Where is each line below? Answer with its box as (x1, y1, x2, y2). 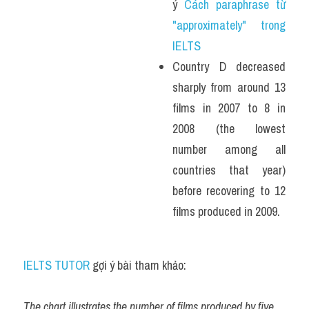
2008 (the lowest (172, 120, 286, 138)
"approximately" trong (172, 17, 286, 34)
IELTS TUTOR (23, 257, 90, 275)
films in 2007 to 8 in (172, 99, 286, 117)
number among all (172, 141, 286, 159)
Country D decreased (172, 58, 286, 76)
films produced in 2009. (172, 203, 280, 221)
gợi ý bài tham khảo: (90, 257, 186, 275)
